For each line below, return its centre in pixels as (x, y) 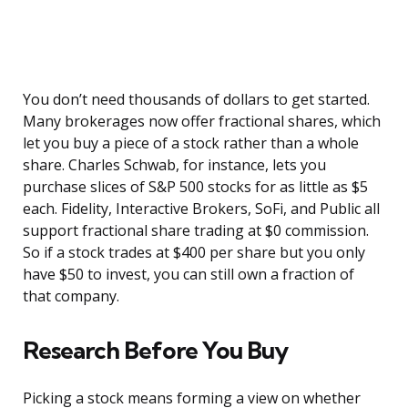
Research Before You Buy (155, 351)
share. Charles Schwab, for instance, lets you (174, 165)
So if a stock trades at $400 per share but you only (194, 253)
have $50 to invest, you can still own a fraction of (189, 275)
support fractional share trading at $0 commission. (196, 231)
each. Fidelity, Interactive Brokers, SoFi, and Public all (201, 209)
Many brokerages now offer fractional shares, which (202, 122)
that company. (71, 296)
